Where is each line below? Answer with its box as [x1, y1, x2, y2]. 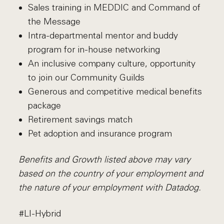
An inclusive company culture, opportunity [27, 58, 195, 69]
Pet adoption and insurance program [27, 128, 172, 139]
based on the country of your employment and [18, 168, 203, 179]
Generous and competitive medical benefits [27, 86, 202, 97]
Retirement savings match [27, 114, 132, 125]
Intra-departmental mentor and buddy [27, 30, 178, 41]
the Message [27, 16, 80, 27]
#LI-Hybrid [18, 208, 61, 219]
